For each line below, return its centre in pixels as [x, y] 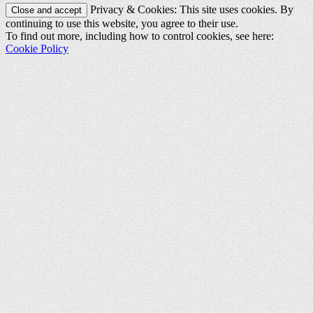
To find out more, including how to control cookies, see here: [140, 36]
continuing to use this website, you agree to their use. [122, 24]
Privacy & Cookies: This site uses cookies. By [190, 10]
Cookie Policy [37, 49]
